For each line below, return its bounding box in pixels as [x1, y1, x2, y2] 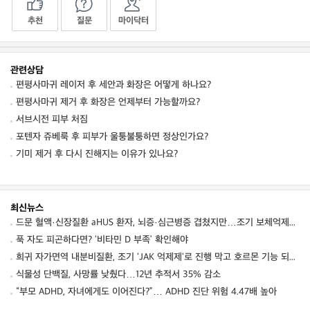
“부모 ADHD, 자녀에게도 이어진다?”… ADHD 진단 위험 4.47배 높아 [16, 286, 277, 298]
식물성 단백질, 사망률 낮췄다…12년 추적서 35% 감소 [16, 268, 221, 280]
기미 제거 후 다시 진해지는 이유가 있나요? [16, 148, 178, 160]
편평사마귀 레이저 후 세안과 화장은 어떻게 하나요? [16, 79, 211, 91]
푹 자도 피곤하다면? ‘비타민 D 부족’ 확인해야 [16, 234, 188, 246]
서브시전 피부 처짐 [16, 113, 88, 125]
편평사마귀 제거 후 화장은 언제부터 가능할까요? [16, 96, 200, 108]
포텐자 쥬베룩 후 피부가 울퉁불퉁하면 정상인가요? [16, 131, 208, 143]
